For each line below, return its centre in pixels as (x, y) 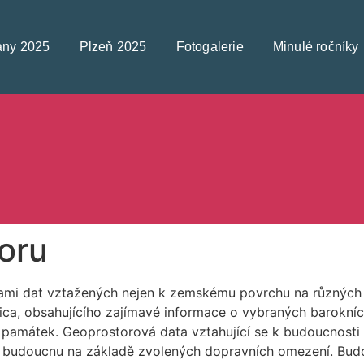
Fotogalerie (210, 46)
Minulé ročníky (316, 46)
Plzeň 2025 (113, 46)
